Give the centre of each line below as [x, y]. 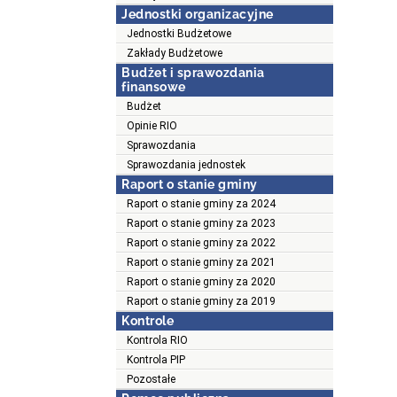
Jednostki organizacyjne [198, 15]
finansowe [154, 87]
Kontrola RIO [157, 341]
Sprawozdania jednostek [186, 165]
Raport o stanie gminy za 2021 [201, 263]
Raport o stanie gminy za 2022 [201, 243]
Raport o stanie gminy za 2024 [201, 204]
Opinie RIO [152, 126]
